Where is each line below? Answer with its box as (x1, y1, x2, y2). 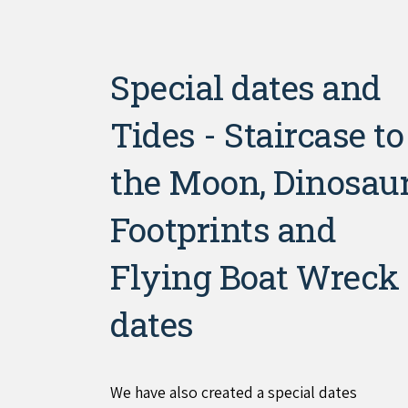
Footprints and (110, 207, 337, 252)
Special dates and (110, 65, 382, 110)
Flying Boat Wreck (110, 254, 400, 300)
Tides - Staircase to (110, 112, 404, 158)
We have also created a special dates (110, 382, 358, 403)
